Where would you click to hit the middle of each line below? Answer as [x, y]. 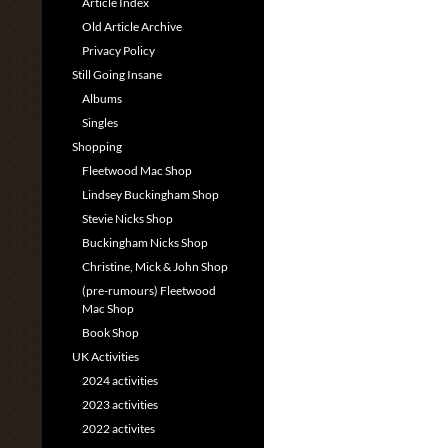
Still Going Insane [117, 74]
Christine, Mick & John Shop [155, 266]
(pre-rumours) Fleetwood [149, 290]
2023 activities [120, 404]
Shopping [97, 146]
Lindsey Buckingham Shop [150, 194]
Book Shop [110, 332]
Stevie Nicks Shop [127, 218]
